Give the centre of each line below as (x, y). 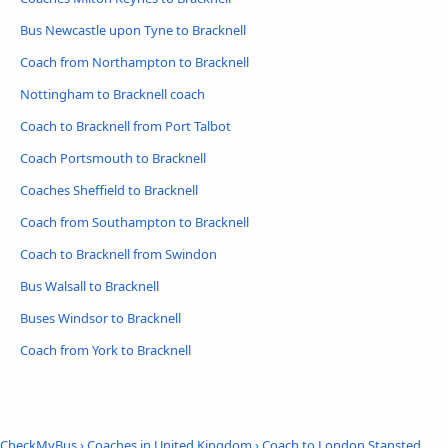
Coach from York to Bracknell (105, 349)
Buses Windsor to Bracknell (100, 317)
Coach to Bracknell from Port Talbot (125, 126)
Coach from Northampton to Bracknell (134, 62)
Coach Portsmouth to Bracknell (113, 158)
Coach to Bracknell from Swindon (118, 253)
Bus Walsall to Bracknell (89, 285)
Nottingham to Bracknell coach (112, 94)
